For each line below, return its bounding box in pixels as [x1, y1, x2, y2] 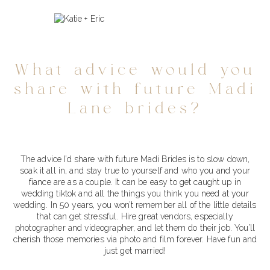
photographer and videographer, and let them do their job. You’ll [15, 222, 255, 233]
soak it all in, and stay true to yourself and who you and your [20, 165, 250, 175]
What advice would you [14, 62, 256, 78]
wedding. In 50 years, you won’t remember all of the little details [13, 199, 257, 210]
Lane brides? [67, 101, 202, 116]
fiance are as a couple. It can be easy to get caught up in [28, 177, 242, 187]
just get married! [104, 245, 166, 256]
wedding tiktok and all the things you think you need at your [21, 188, 249, 198]
